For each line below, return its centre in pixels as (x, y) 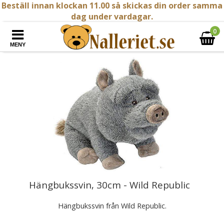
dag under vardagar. (112, 16)
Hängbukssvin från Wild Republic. (112, 206)
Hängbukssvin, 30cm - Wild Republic (109, 185)
